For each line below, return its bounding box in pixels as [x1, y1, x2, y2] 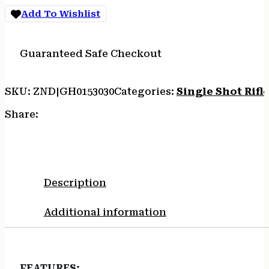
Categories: [114, 85, 177, 97]
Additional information [43, 206, 166, 218]
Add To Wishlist [21, 8, 100, 19]
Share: [5, 109, 38, 121]
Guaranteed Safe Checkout [19, 47, 162, 59]
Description [43, 177, 106, 189]
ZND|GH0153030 [33, 85, 114, 97]
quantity [4, 26, 50, 38]
